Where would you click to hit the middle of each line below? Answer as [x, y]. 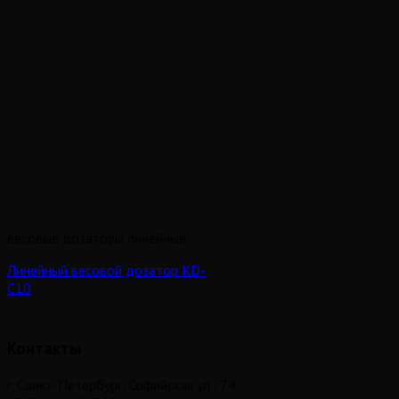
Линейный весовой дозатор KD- [106, 269]
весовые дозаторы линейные [97, 237]
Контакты [44, 349]
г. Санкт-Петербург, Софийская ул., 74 [122, 385]
